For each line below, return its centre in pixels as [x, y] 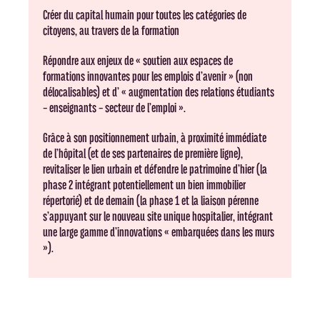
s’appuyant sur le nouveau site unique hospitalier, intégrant [158, 216]
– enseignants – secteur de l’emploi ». [115, 108]
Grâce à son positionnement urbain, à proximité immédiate [155, 138]
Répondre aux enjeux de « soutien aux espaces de [138, 61]
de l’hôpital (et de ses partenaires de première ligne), [143, 154]
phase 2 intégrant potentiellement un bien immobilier [145, 185]
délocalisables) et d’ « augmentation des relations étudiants [159, 92]
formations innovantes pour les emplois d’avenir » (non [148, 76]
